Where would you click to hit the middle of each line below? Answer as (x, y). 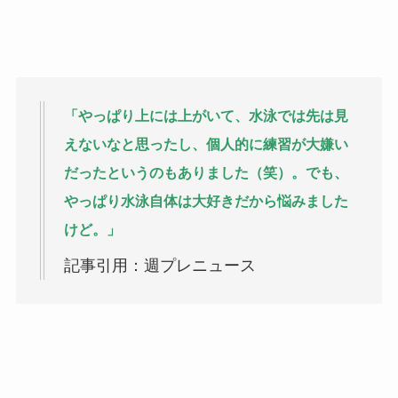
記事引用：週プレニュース (159, 266)
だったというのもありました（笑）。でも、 (206, 173)
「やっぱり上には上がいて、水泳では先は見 (206, 116)
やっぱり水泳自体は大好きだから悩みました (206, 202)
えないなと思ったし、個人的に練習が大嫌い (206, 145)
